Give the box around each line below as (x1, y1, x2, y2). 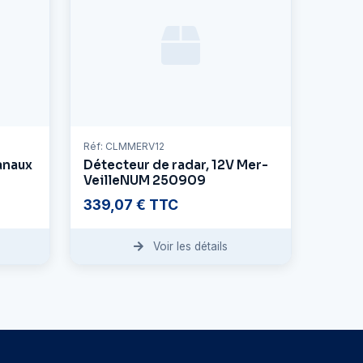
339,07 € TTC (83, 196, 178, 214)
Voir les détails (150, 240, 228, 254)
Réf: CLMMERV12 (83, 140, 164, 153)
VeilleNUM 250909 (83, 173, 206, 189)
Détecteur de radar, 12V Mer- (83, 157, 268, 173)
